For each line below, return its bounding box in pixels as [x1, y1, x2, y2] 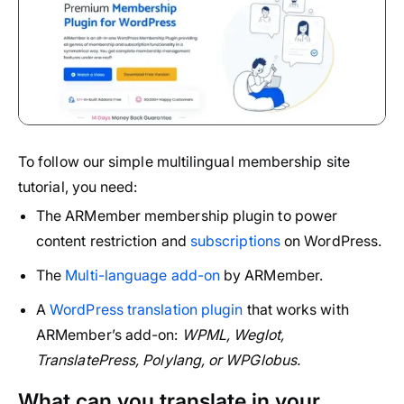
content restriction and [36, 232, 190, 251]
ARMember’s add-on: [36, 326, 182, 344]
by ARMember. [220, 266, 324, 285]
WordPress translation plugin [50, 300, 243, 319]
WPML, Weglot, [181, 326, 285, 344]
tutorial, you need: [18, 178, 138, 197]
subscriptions [189, 232, 280, 251]
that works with [243, 300, 349, 319]
